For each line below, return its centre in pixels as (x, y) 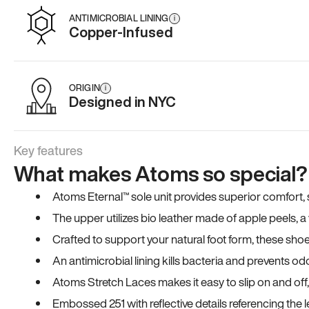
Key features (48, 150)
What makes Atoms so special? (161, 174)
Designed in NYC (122, 102)
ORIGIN (84, 88)
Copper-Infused (121, 32)
